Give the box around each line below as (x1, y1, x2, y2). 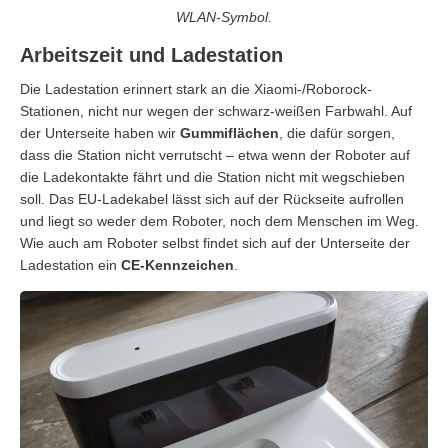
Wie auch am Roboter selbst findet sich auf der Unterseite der (20, 234, 410, 251)
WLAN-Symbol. (176, 8, 272, 25)
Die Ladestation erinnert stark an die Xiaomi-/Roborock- (20, 80, 372, 97)
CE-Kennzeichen (121, 256, 234, 273)
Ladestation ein (20, 256, 121, 273)
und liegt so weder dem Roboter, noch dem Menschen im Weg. (20, 212, 419, 229)
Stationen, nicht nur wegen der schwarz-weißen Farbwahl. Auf (20, 102, 412, 119)
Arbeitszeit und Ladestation (20, 43, 283, 66)
